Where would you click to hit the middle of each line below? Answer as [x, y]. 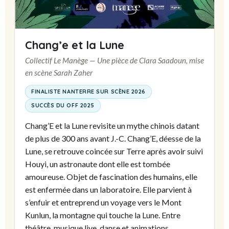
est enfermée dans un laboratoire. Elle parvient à [108, 190]
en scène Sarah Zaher [59, 73]
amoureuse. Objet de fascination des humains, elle [111, 177]
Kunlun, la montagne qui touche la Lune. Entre [103, 215]
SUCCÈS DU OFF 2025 [63, 106]
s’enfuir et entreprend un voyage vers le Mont [103, 202]
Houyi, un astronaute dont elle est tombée [98, 164]
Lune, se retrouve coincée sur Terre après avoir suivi [114, 151]
